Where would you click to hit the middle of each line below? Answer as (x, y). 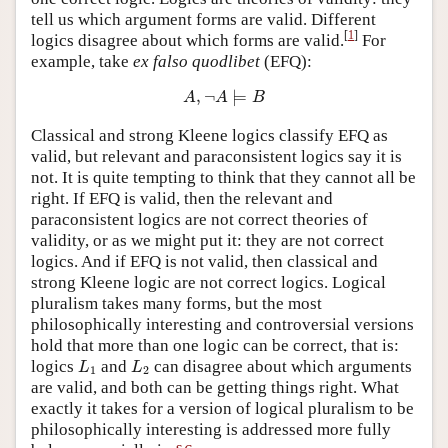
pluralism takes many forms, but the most (176, 303)
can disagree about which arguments (280, 366)
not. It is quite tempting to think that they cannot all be (223, 177)
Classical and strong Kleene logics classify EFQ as (209, 135)
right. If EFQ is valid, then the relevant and (182, 198)
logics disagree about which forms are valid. (187, 40)
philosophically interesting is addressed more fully (211, 429)
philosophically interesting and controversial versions (222, 324)
